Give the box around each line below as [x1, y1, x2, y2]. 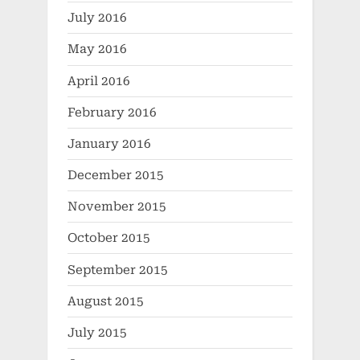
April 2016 [67, 73, 130, 88]
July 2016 [67, 10, 127, 26]
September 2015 [67, 262, 168, 277]
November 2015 [67, 199, 166, 215]
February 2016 [67, 104, 157, 120]
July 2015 [67, 325, 127, 340]
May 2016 [67, 42, 127, 57]
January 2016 [67, 136, 151, 151]
